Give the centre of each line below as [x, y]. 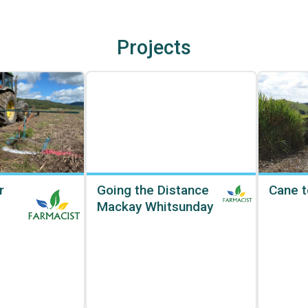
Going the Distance [153, 190]
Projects [154, 47]
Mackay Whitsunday [155, 206]
